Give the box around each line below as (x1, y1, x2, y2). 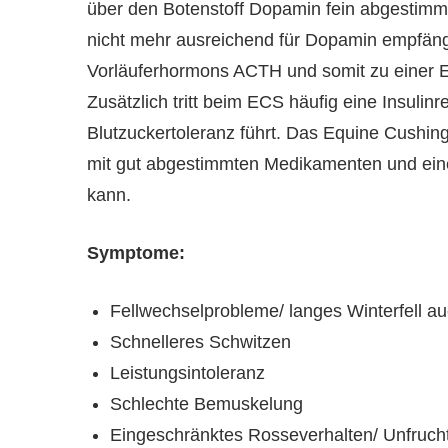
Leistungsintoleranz (109, 363, 265, 384)
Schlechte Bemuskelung (109, 394, 303, 415)
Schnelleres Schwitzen (109, 332, 291, 353)
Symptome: (87, 243, 185, 264)
